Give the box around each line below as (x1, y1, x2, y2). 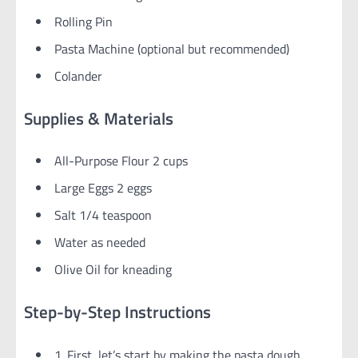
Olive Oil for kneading (54, 260, 172, 280)
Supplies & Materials (24, 105, 173, 131)
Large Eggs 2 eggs (54, 178, 152, 198)
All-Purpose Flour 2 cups (54, 151, 188, 171)
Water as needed (54, 233, 145, 253)
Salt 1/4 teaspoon (54, 205, 152, 225)
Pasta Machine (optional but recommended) (54, 38, 289, 58)
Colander (54, 66, 102, 86)
